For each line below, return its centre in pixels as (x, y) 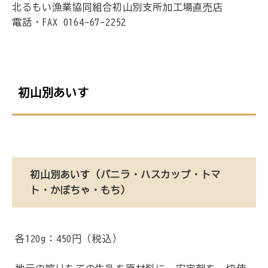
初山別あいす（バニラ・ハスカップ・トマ (126, 174)
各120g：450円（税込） (69, 239)
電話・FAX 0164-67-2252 (69, 22)
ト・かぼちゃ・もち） (80, 190)
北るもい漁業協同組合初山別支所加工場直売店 (118, 7)
